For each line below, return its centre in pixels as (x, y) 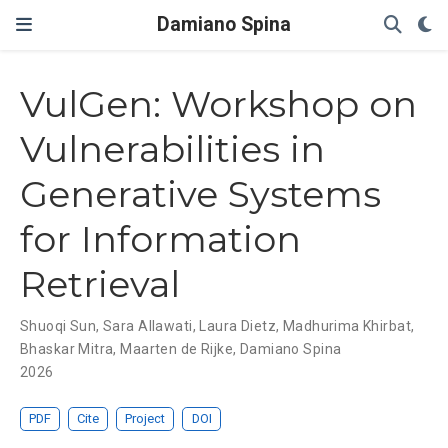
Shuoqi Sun (58, 326)
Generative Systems (200, 194)
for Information (160, 239)
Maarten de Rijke (177, 349)
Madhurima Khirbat (346, 326)
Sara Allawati (148, 326)
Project (145, 419)
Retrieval (100, 284)
